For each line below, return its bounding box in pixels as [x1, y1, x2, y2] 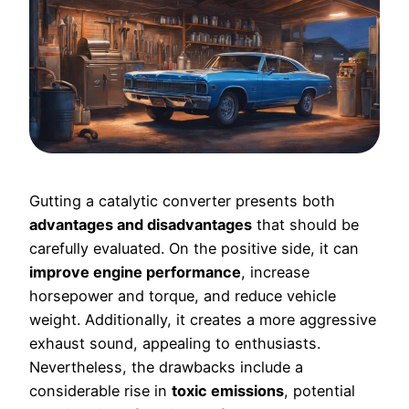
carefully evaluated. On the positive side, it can [29, 239, 359, 258]
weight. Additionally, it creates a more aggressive [29, 310, 376, 330]
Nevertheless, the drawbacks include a [29, 358, 303, 377]
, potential [284, 382, 355, 401]
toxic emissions [172, 382, 284, 401]
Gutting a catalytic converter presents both [29, 192, 335, 211]
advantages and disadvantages [29, 215, 252, 235]
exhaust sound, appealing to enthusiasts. [29, 334, 320, 353]
